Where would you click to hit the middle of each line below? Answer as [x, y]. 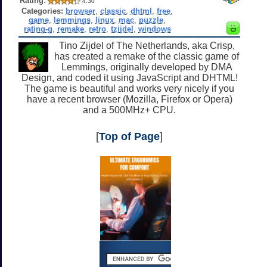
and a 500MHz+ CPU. [129, 110]
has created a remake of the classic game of [147, 56]
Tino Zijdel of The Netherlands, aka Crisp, [147, 45]
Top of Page [129, 136]
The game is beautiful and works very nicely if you [129, 88]
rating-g [38, 29]
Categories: [43, 11]
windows [154, 29]
